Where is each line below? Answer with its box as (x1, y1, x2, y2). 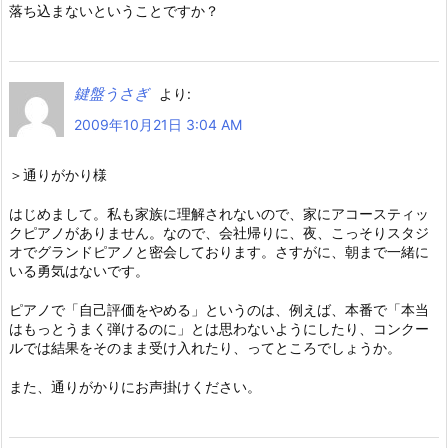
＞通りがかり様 (9, 166, 107, 184)
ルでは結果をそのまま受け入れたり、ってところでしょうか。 (9, 339, 401, 357)
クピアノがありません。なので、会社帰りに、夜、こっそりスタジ (9, 224, 429, 242)
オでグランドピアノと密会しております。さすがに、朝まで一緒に (9, 243, 429, 261)
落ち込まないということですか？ (9, 2, 219, 20)
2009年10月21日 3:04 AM (74, 116, 242, 134)
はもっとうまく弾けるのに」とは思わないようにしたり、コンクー (9, 320, 429, 338)
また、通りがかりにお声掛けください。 (9, 378, 261, 396)
